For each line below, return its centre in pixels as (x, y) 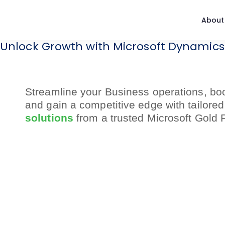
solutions (49, 118)
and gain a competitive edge (95, 105)
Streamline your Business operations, (118, 92)
